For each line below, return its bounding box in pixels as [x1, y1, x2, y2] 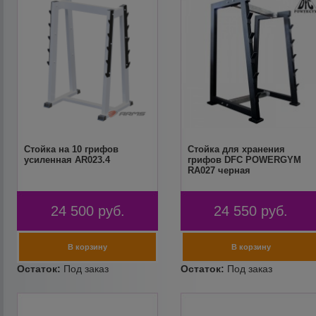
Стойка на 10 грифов [24, 144, 119, 154]
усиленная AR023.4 [24, 154, 111, 165]
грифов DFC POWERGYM [187, 154, 301, 165]
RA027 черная [187, 165, 250, 176]
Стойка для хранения [187, 144, 285, 154]
